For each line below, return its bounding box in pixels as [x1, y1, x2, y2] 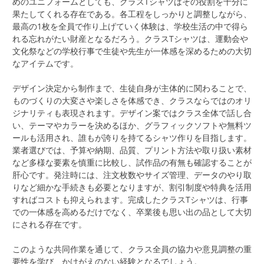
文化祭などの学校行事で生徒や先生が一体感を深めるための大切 [12, 45, 252, 57]
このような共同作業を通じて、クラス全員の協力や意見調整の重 [12, 243, 252, 255]
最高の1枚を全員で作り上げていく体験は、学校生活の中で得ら [12, 20, 248, 32]
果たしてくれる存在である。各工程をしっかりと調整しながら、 [12, 8, 252, 19]
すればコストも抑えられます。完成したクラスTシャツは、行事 [12, 193, 248, 205]
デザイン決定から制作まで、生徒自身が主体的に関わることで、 [12, 82, 252, 94]
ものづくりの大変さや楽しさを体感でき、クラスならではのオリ [12, 94, 252, 106]
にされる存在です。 [12, 218, 87, 230]
